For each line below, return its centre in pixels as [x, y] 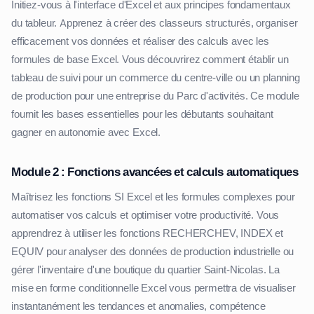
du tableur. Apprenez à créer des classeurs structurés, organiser [155, 23]
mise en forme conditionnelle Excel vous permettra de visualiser [153, 288]
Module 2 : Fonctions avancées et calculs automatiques [155, 172]
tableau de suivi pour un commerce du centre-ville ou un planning [156, 78]
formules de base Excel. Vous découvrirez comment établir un [150, 60]
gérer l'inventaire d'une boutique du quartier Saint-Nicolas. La [145, 270]
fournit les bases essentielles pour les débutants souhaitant [142, 115]
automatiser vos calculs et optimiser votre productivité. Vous [145, 216]
